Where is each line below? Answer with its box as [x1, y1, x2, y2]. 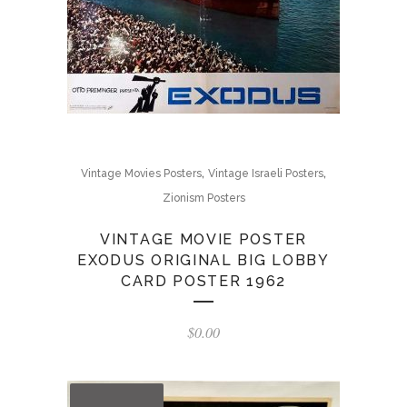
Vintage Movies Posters [81, 167, 202, 180]
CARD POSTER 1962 [120, 273, 287, 290]
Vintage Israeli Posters [208, 167, 323, 180]
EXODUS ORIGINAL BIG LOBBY [77, 252, 330, 269]
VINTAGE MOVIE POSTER [100, 231, 307, 248]
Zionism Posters [162, 192, 245, 204]
